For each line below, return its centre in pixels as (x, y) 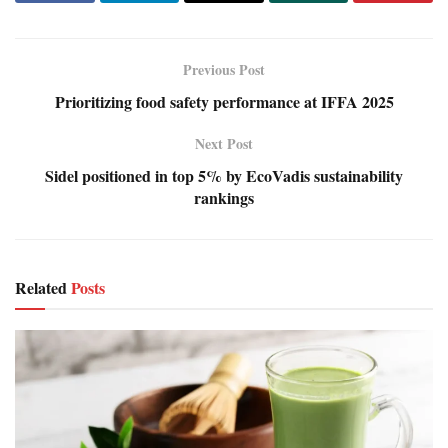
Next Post (224, 143)
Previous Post (224, 69)
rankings (224, 197)
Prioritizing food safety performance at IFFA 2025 (224, 101)
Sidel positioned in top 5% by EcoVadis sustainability (224, 175)
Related (41, 287)
